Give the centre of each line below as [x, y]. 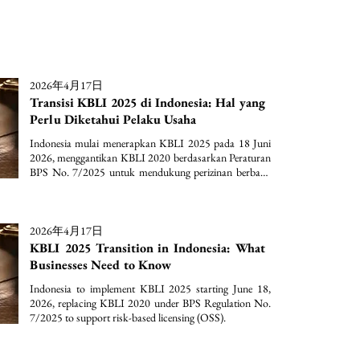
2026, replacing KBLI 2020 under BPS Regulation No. [150, 303]
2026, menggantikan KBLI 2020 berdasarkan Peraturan [150, 157]
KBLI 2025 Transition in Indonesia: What [147, 248]
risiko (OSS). [57, 186]
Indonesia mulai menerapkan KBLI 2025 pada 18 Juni [150, 143]
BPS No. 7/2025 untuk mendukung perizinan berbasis [150, 172]
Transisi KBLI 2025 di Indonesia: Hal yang [147, 102]
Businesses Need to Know [100, 265]
